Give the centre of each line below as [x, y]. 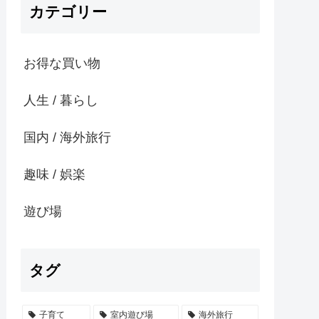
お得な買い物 [62, 64]
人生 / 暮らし [61, 101]
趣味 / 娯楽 [54, 175]
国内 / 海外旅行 [67, 138]
